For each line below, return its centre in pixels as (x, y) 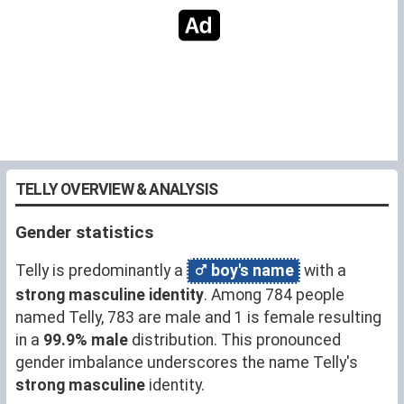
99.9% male (86, 340)
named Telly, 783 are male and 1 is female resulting (198, 317)
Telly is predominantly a (101, 270)
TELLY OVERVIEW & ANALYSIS (116, 189)
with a (323, 270)
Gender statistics (84, 232)
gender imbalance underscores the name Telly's (187, 362)
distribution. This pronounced (234, 340)
